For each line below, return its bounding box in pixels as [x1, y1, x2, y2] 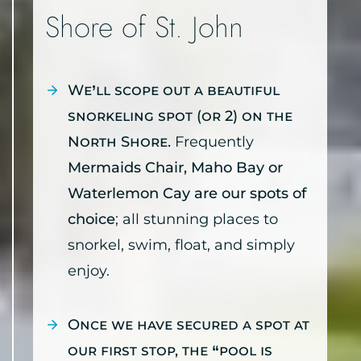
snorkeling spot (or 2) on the [68, 107, 293, 126]
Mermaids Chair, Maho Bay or [68, 159, 283, 177]
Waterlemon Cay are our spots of [68, 185, 306, 203]
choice [68, 210, 115, 229]
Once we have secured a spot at [68, 316, 309, 334]
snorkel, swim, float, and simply [68, 236, 295, 255]
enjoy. [68, 262, 110, 280]
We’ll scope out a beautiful [68, 81, 280, 100]
